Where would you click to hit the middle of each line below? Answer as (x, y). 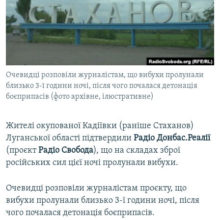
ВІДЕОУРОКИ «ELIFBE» (50, 9)
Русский (25, 17)
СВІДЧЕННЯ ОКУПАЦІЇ (48, 27)
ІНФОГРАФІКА (36, 62)
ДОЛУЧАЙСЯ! (28, 61)
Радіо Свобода (66, 151)
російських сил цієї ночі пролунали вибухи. (92, 163)
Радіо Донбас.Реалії (172, 138)
